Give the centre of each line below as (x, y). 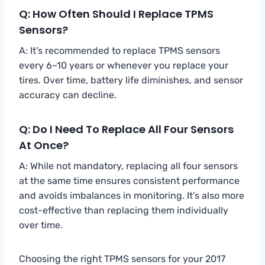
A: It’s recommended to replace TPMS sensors (119, 50)
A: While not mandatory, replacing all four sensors (128, 166)
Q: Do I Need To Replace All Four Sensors (126, 129)
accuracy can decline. (68, 95)
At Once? (44, 145)
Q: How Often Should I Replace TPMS (116, 14)
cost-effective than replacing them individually (124, 210)
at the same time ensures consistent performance (129, 180)
